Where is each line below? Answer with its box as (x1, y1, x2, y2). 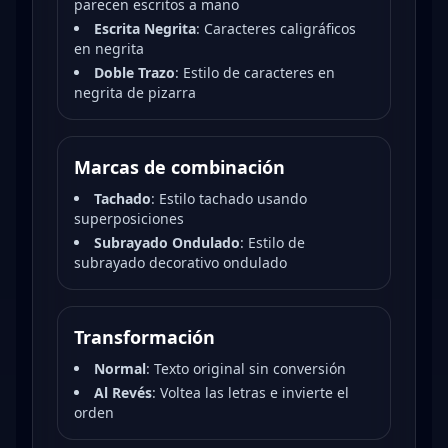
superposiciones (74, 209, 184, 228)
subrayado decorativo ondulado (74, 253, 287, 272)
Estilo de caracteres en (183, 63, 335, 82)
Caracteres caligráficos (204, 19, 356, 38)
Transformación (74, 325, 215, 349)
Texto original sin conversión (154, 359, 346, 378)
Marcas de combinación (74, 155, 285, 179)
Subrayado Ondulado (94, 233, 240, 252)
